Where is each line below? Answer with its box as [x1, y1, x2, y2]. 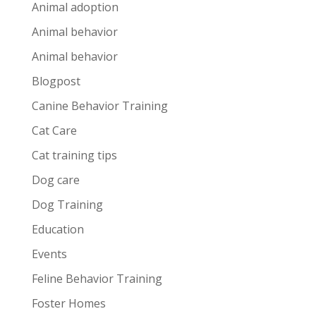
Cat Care [31, 123, 77, 138]
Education [31, 221, 84, 237]
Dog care [31, 172, 80, 188]
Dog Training [31, 197, 103, 212]
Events [31, 246, 67, 262]
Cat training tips [31, 147, 117, 163]
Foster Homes [31, 296, 106, 311]
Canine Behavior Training [31, 98, 168, 114]
